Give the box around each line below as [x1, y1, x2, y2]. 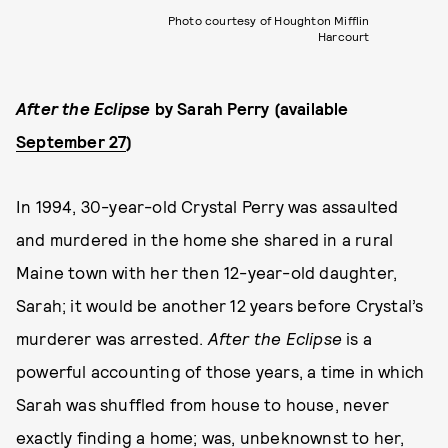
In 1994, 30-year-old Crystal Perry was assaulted [16, 196, 399, 217]
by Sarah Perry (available [150, 98, 349, 119]
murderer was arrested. [16, 328, 208, 349]
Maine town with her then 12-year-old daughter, [16, 262, 398, 283]
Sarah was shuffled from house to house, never [16, 394, 390, 415]
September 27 [16, 131, 127, 152]
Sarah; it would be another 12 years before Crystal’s [16, 295, 424, 316]
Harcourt [317, 29, 370, 44]
